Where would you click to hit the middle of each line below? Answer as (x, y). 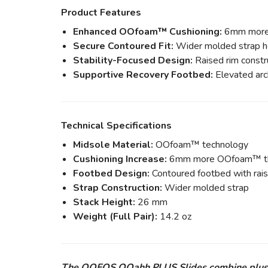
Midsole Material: (113, 145)
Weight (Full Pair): (115, 217)
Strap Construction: (118, 188)
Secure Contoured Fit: (123, 46)
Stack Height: (104, 202)
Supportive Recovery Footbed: (143, 75)
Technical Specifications (116, 126)
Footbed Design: (111, 173)
